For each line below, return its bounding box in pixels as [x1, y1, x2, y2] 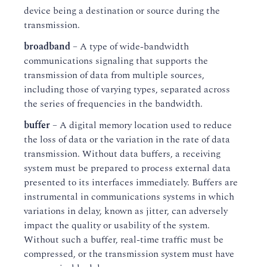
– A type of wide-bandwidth [70, 39, 189, 54]
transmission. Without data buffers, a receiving [24, 147, 221, 161]
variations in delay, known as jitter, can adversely [24, 204, 228, 218]
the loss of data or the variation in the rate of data [24, 132, 230, 147]
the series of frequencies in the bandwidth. [24, 97, 203, 111]
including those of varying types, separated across [24, 82, 230, 97]
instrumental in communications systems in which [24, 190, 234, 204]
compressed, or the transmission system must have [24, 247, 234, 261]
